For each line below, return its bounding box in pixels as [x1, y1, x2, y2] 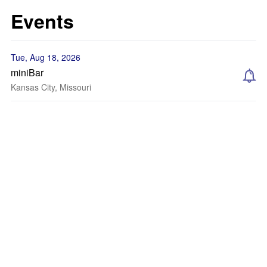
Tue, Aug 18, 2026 [11, 51, 80, 63]
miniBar [11, 66, 44, 79]
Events [11, 7, 74, 35]
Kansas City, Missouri [11, 81, 91, 93]
